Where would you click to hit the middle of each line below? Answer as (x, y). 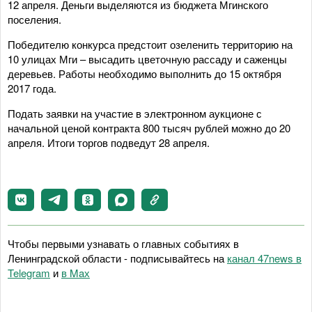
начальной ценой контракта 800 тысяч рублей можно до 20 (149, 128)
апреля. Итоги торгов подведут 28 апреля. (109, 142)
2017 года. (32, 88)
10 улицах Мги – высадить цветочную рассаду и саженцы (147, 59)
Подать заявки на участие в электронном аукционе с (135, 113)
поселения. (34, 19)
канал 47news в (264, 258)
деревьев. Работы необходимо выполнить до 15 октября (145, 73)
